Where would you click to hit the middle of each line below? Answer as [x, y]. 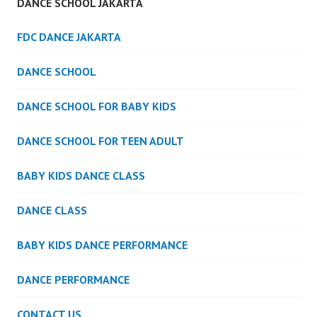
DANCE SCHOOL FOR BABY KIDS [97, 106]
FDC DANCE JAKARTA [69, 37]
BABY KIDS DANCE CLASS [81, 176]
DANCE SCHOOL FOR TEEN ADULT [100, 141]
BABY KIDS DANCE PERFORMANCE [102, 245]
